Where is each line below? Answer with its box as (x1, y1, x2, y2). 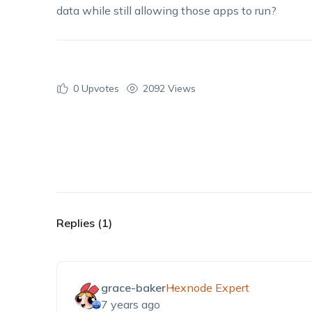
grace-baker (100, 281, 166, 295)
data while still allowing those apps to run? (56, 3, 276, 17)
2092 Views (142, 81, 196, 95)
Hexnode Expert (165, 281, 249, 295)
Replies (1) (56, 216, 112, 230)
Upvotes (78, 81, 119, 95)
